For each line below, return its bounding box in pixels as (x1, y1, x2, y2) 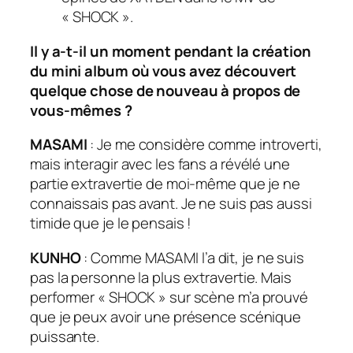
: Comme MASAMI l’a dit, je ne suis (84, 247, 305, 268)
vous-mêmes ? (30, 99, 132, 121)
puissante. (30, 325, 100, 347)
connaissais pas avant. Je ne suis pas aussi (30, 193, 312, 214)
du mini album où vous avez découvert (30, 60, 297, 81)
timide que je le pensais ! (30, 213, 192, 234)
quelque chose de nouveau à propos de (30, 80, 301, 101)
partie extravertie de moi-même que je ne (30, 173, 300, 195)
